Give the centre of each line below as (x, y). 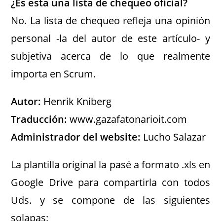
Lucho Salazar (173, 137)
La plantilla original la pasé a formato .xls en (110, 165)
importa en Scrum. (54, 74)
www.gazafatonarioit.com (127, 119)
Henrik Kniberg (76, 101)
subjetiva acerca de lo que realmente (110, 56)
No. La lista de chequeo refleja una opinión (110, 20)
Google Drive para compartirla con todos (110, 182)
